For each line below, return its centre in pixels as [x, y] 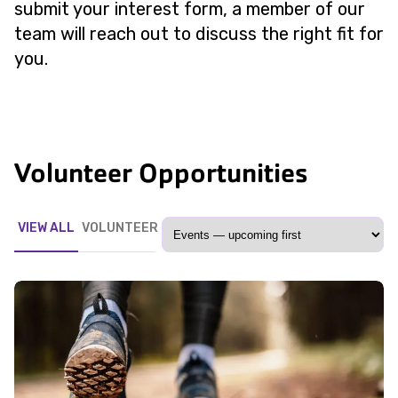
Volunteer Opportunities [161, 172]
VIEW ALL [46, 228]
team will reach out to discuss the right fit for [199, 34]
